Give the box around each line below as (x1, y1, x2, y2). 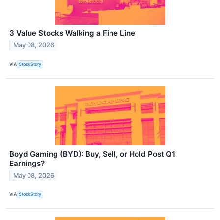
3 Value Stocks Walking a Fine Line (9, 28, 135, 38)
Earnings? (9, 158, 45, 168)
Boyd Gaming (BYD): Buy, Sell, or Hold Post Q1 (9, 149, 175, 159)
